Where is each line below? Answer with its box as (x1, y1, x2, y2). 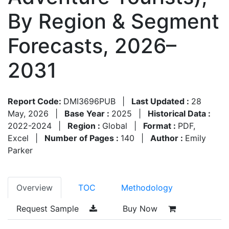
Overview (16, 182, 53, 193)
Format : (143, 120, 178, 131)
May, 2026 (8, 108, 49, 119)
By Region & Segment (8, 8, 219, 34)
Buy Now (123, 203, 160, 214)
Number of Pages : (44, 132, 121, 143)
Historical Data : (148, 108, 211, 119)
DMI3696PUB (63, 96, 116, 106)
